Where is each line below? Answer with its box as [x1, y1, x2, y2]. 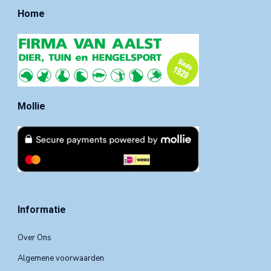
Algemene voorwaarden [18, 253, 104, 264]
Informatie [18, 204, 66, 216]
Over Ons [18, 232, 51, 244]
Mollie [18, 100, 45, 113]
